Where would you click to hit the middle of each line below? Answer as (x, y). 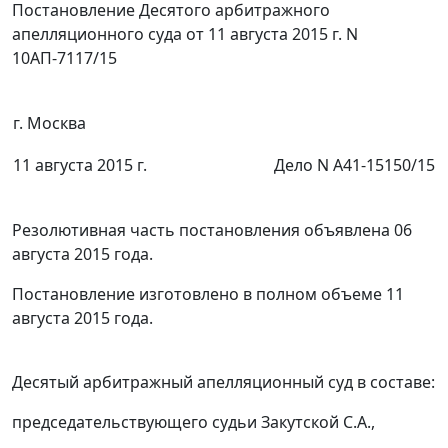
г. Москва (49, 123)
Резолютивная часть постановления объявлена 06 (212, 230)
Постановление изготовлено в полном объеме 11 (208, 294)
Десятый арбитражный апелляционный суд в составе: (223, 382)
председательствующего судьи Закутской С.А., (193, 422)
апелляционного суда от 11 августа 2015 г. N (185, 34)
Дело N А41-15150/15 (354, 165)
